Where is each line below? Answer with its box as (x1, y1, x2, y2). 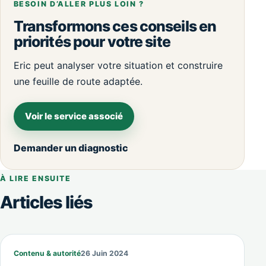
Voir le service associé (24, 110, 123, 122)
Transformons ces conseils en (13, 17, 217, 36)
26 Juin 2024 (80, 249, 128, 258)
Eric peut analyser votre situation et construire (13, 59, 223, 71)
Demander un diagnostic (13, 142, 128, 154)
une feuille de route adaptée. (13, 75, 142, 87)
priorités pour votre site (13, 33, 170, 51)
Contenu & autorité (13, 249, 81, 258)
